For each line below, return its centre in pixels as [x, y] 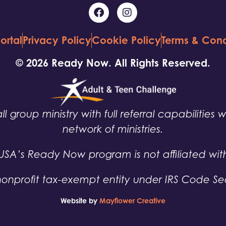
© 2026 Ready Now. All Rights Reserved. [113, 63]
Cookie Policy [126, 40]
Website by [80, 201]
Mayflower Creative [132, 201]
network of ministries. [113, 129]
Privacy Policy [57, 40]
